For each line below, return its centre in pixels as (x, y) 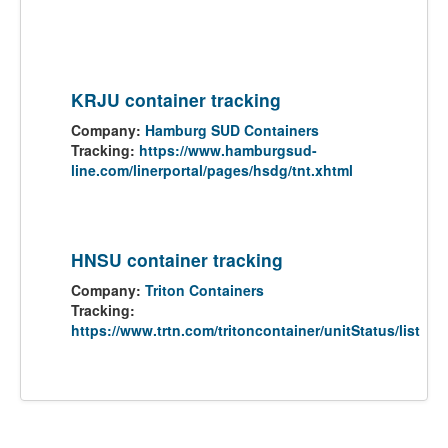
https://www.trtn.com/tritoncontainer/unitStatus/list (245, 330)
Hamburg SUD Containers (232, 130)
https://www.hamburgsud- (228, 150)
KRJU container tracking (176, 99)
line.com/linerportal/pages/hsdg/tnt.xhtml (212, 170)
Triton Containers (204, 290)
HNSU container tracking (177, 259)
